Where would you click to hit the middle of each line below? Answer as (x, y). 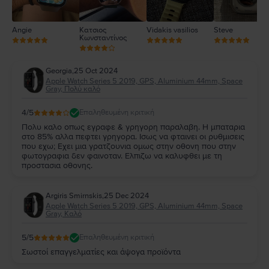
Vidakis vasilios (172, 30)
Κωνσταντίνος (103, 38)
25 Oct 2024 (96, 71)
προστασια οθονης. (57, 165)
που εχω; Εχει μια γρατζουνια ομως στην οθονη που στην (129, 146)
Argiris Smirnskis (74, 195)
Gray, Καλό (64, 213)
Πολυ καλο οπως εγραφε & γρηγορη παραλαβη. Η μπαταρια (133, 127)
